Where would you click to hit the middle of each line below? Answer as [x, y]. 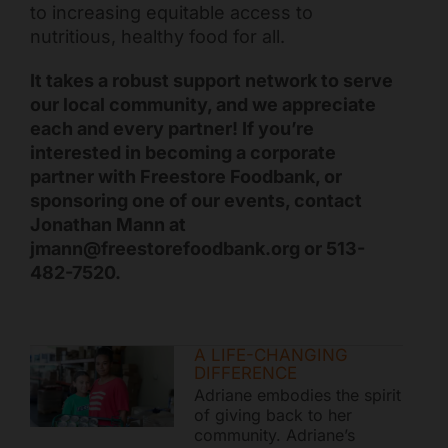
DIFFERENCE [245, 373]
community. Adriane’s [274, 435]
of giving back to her [272, 415]
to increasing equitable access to [171, 13]
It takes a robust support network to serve [211, 81]
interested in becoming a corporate [182, 153]
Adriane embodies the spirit [297, 395]
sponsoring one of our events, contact [195, 201]
